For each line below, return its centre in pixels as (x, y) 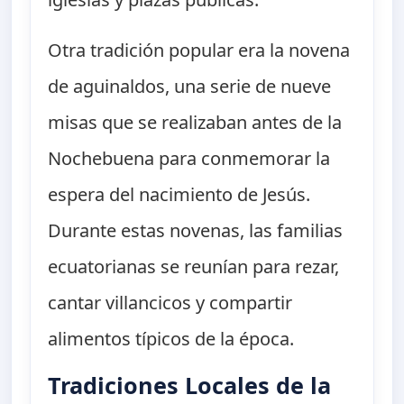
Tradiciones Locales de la (190, 386)
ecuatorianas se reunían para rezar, (194, 267)
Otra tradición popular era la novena (199, 50)
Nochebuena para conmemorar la (189, 159)
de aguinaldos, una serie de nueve (190, 87)
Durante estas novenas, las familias (196, 231)
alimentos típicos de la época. (171, 339)
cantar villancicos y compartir (170, 303)
